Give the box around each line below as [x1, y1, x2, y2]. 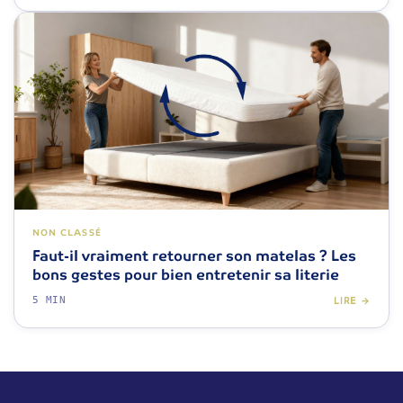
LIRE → [333, 294, 371, 307]
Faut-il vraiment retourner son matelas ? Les [32, 246, 356, 266]
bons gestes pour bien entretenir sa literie [32, 265, 339, 285]
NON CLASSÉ [32, 227, 102, 239]
